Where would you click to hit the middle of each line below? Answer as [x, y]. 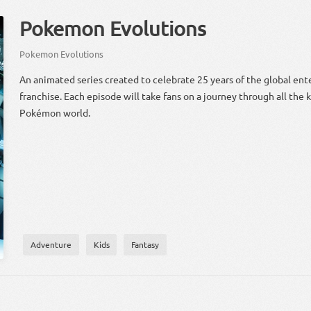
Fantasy [145, 245]
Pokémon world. [55, 113]
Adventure [51, 245]
